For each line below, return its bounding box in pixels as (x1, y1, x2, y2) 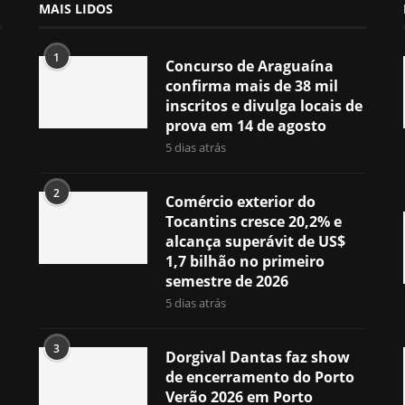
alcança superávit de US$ (165, 231, 345, 252)
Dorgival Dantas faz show (165, 347, 350, 368)
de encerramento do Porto (165, 367, 354, 388)
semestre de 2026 (165, 271, 288, 292)
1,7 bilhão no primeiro (165, 251, 325, 272)
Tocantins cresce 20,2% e (165, 212, 342, 232)
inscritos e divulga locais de (165, 96, 363, 117)
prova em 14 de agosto (165, 116, 326, 137)
